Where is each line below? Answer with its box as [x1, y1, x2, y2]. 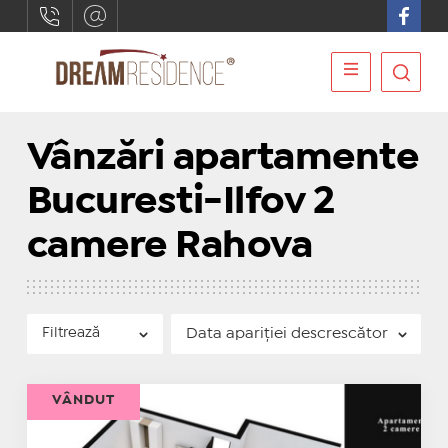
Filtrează [41, 327, 100, 339]
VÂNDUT [51, 394, 115, 406]
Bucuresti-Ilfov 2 [26, 186, 335, 219]
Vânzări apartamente [26, 142, 419, 175]
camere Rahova [26, 230, 313, 263]
